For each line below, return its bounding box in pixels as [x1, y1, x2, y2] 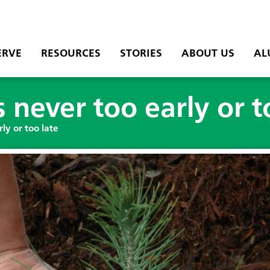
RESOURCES [40, 48, 101, 60]
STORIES [119, 48, 162, 60]
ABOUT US [181, 48, 234, 60]
